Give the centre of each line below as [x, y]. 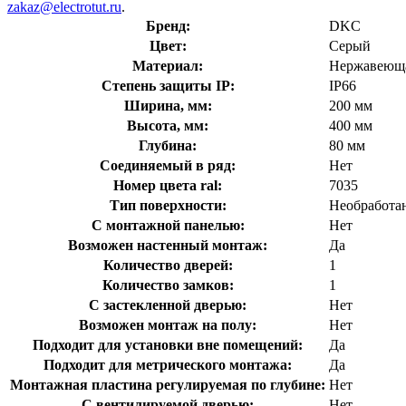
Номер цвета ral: [168, 185]
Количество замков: [168, 285]
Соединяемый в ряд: [168, 165]
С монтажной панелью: [168, 225]
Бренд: [168, 25]
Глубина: [168, 145]
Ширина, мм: [168, 105]
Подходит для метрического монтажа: [168, 364]
